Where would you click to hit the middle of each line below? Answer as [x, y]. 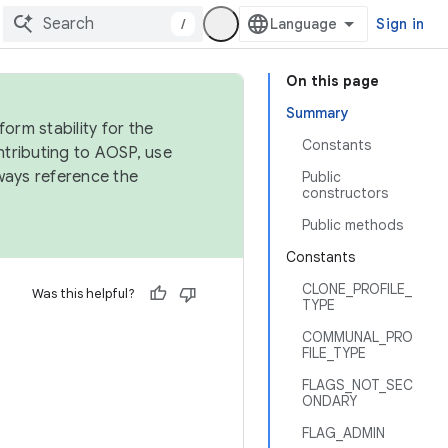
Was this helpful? [83, 293]
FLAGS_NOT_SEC [357, 385]
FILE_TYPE [334, 353]
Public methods [352, 225]
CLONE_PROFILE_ [357, 289]
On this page [332, 81]
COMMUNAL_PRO [357, 337]
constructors [345, 193]
